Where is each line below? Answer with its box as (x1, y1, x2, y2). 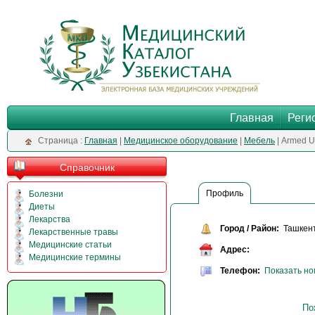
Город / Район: (220, 224, 279, 234)
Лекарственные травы (29, 227, 118, 237)
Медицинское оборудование (124, 136, 238, 146)
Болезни (29, 189, 63, 199)
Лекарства (29, 214, 70, 224)
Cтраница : (38, 136, 84, 146)
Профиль (206, 188, 243, 199)
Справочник (59, 162, 115, 173)
